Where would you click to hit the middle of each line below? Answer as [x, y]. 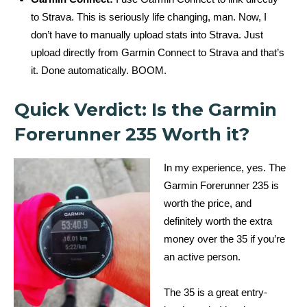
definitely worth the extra [218, 221]
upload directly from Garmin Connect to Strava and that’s [158, 52]
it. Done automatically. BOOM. [99, 70]
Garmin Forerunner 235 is [221, 185]
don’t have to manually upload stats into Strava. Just [147, 34]
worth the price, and [208, 203]
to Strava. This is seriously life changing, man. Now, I [149, 16]
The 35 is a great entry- [216, 292]
